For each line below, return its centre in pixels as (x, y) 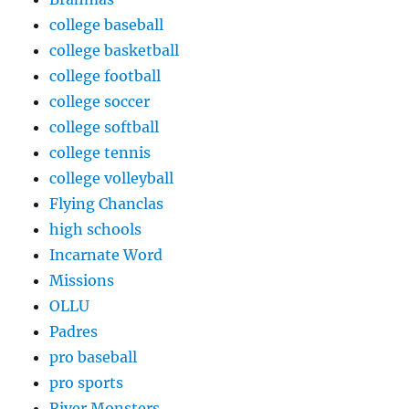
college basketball (115, 51)
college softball (105, 127)
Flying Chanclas (107, 204)
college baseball (107, 25)
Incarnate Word (106, 255)
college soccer (100, 102)
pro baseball (94, 357)
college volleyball (112, 178)
